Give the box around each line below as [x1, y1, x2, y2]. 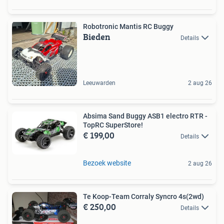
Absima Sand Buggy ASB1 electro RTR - [83, 111, 207, 120]
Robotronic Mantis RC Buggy [119, 22, 173, 30]
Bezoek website [83, 159, 131, 167]
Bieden [83, 29, 110, 43]
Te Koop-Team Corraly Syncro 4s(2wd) [83, 192, 204, 201]
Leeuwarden [83, 79, 115, 86]
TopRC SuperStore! [83, 120, 143, 129]
